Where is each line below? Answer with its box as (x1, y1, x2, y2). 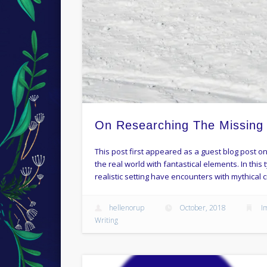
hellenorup (108, 203, 144, 213)
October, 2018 (179, 203, 226, 213)
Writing (94, 215, 118, 226)
